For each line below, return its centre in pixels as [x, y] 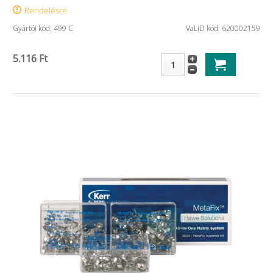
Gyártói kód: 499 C [43, 28]
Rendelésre [46, 10]
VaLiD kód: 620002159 [223, 28]
